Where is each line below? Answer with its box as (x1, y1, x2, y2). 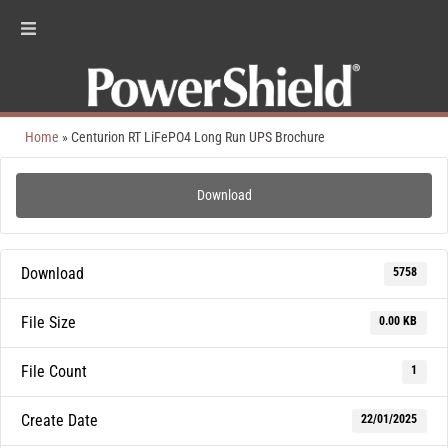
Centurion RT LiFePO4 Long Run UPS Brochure (71, 128, 325, 145)
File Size (21, 312, 76, 332)
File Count (21, 361, 87, 381)
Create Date (21, 410, 98, 430)
